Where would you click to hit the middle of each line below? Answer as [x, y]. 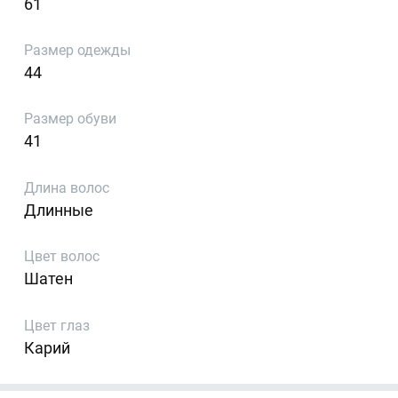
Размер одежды [78, 51]
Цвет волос [62, 257]
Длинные [59, 210]
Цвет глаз [57, 325]
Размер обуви [71, 119]
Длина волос [67, 187]
